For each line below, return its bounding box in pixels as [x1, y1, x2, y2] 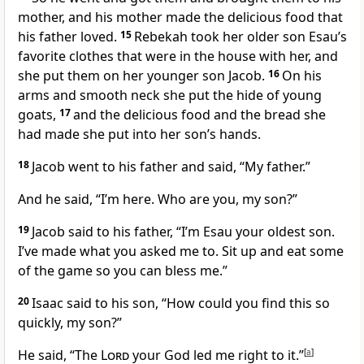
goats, [18, 106, 56, 124]
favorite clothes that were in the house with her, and [18, 47, 338, 66]
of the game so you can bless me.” [18, 262, 227, 280]
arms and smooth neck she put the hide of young [18, 86, 322, 105]
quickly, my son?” [18, 314, 122, 332]
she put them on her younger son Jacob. [18, 67, 265, 85]
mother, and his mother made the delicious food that [18, 8, 343, 27]
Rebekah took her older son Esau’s [134, 28, 347, 46]
